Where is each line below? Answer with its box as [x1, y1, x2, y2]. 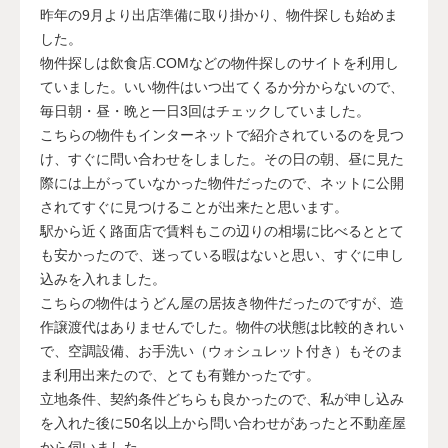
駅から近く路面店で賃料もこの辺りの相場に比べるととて [40, 223, 404, 239]
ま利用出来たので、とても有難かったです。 [40, 367, 320, 383]
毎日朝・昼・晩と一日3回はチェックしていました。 [40, 103, 370, 119]
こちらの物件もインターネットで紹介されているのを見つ [40, 127, 404, 143]
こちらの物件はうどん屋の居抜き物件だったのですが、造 [40, 295, 404, 311]
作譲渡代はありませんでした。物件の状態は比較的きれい [40, 319, 404, 335]
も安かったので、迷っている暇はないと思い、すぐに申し [40, 247, 404, 263]
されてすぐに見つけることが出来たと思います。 [40, 199, 348, 215]
